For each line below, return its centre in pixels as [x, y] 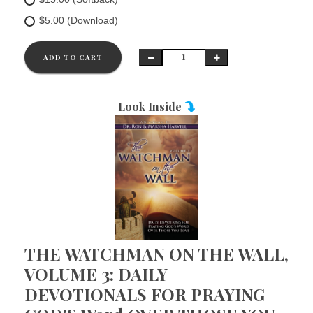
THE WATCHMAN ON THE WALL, [156, 254]
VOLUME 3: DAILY [96, 274]
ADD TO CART [73, 57]
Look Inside [151, 107]
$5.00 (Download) [79, 20]
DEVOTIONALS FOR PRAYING [145, 294]
